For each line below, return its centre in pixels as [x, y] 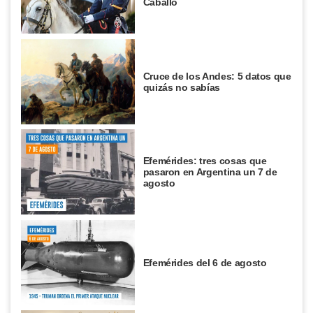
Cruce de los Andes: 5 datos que [217, 76]
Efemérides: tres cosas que [205, 161]
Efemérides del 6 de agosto [205, 262]
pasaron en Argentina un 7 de [210, 172]
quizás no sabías [181, 87]
